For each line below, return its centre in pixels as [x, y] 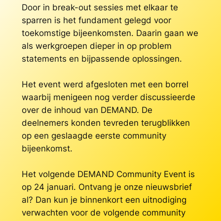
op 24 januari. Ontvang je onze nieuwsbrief [107, 187]
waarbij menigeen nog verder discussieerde [108, 97]
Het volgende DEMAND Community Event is [108, 174]
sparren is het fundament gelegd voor [96, 20]
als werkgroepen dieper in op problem [96, 46]
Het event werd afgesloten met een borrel [105, 84]
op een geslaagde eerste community [94, 135]
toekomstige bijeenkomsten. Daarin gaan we [110, 33]
